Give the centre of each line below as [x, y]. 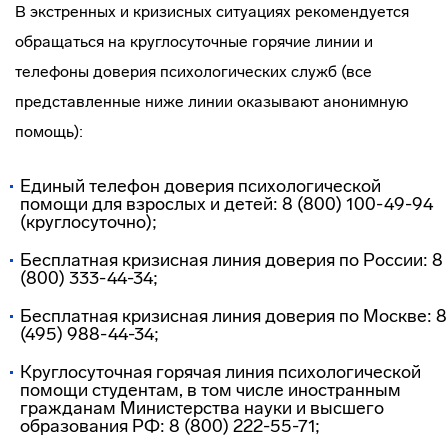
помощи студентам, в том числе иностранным [210, 390]
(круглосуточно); [88, 222]
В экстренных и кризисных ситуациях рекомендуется [212, 11]
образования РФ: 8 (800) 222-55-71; [170, 426]
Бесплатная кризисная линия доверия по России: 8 [231, 260]
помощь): [49, 131]
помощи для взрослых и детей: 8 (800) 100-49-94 [226, 204]
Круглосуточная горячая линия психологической [220, 372]
